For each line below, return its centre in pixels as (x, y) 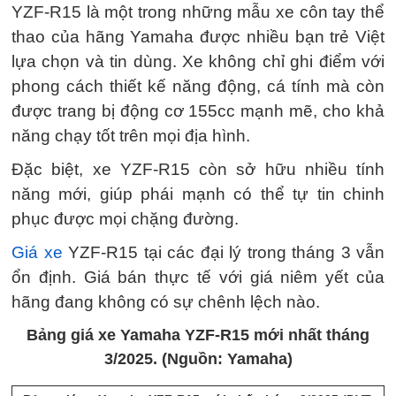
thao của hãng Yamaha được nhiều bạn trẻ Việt (198, 36)
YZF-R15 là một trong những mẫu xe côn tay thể (198, 11)
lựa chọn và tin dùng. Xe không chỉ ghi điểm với (198, 61)
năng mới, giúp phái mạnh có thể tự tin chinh (198, 194)
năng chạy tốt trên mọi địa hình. (131, 135)
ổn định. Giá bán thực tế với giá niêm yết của (198, 277)
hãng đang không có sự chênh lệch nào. (166, 301)
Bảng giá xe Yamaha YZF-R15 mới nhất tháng (198, 335)
